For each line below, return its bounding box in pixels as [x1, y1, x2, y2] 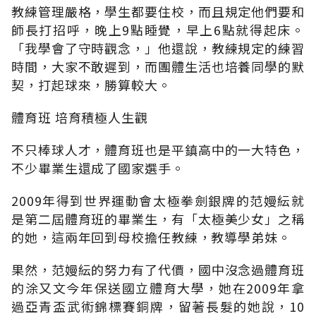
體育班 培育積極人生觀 [11, 107, 148, 126]
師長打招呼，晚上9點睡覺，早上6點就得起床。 [11, 20, 305, 39]
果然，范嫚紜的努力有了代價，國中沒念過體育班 [11, 260, 305, 279]
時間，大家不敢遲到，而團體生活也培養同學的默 [11, 56, 305, 75]
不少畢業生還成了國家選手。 [11, 158, 185, 177]
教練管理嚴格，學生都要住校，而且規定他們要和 [11, 1, 305, 20]
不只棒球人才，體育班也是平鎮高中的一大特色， [11, 140, 305, 159]
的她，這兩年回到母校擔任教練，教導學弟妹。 [11, 227, 291, 246]
